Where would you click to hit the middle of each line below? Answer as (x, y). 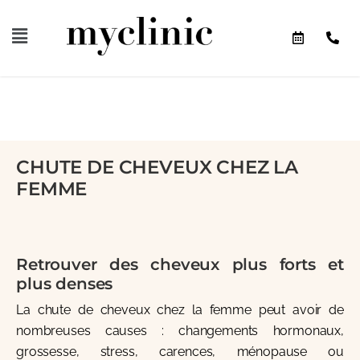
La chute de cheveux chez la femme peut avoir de (180, 309)
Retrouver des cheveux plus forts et (180, 264)
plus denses (65, 283)
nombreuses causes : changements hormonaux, (180, 330)
